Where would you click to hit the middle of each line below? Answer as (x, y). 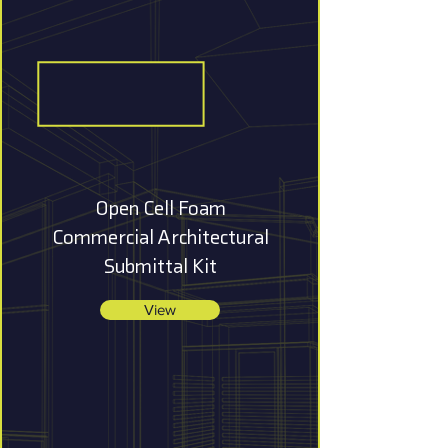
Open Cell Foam (160, 207)
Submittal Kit (160, 265)
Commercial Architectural (160, 236)
